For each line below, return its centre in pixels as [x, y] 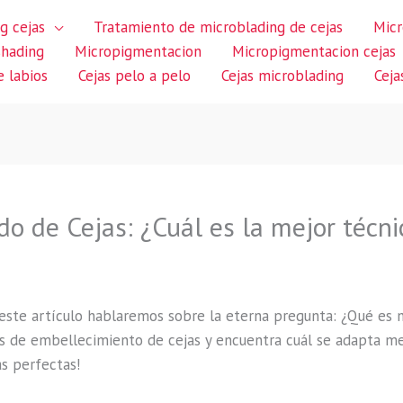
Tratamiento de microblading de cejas [218, 27]
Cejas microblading [282, 76]
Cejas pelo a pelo [134, 76]
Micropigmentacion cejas [314, 51]
